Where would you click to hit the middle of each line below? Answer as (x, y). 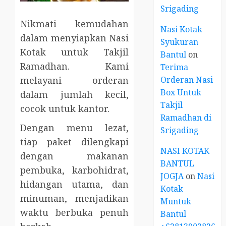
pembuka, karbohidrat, (75, 170)
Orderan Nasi (187, 79)
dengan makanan (75, 156)
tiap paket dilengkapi (75, 142)
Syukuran (180, 42)
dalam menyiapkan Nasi (75, 38)
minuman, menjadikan (75, 199)
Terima (175, 67)
